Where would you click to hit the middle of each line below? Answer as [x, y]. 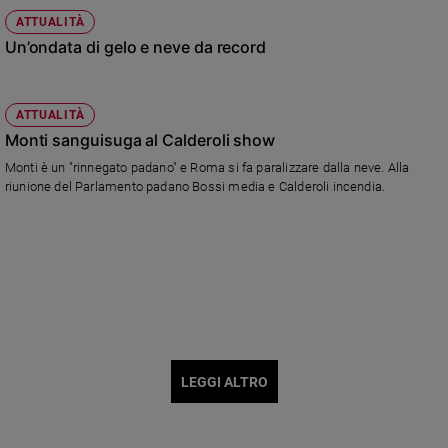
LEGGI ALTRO [224, 382]
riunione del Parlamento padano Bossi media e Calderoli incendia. [195, 186]
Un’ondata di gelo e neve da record [135, 47]
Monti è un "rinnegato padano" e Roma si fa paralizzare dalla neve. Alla [207, 167]
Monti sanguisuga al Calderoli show [140, 139]
